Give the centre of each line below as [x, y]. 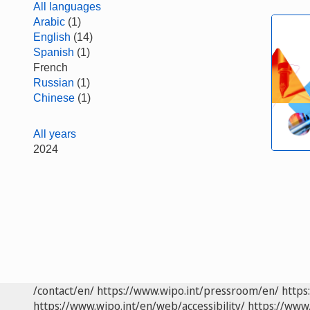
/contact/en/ [64, 291]
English [52, 37]
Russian [54, 83]
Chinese [54, 98]
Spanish [54, 52]
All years [55, 134]
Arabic [49, 22]
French [51, 67]
